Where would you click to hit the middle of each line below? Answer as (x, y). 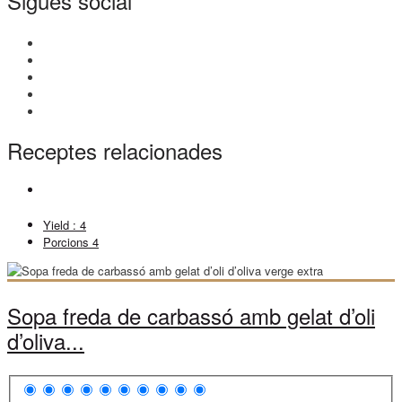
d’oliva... (46, 341)
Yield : (61, 225)
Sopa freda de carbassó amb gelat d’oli (191, 316)
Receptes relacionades (115, 151)
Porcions (68, 242)
